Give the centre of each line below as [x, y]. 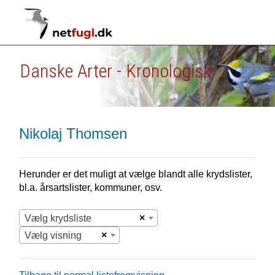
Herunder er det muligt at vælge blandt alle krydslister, [135, 174]
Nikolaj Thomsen [73, 134]
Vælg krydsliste [58, 218]
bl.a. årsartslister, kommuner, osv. [90, 188]
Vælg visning [53, 235]
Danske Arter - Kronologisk [115, 71]
